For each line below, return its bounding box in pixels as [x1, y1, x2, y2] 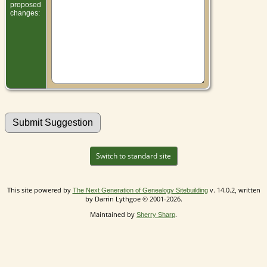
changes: [10, 8, 42, 17]
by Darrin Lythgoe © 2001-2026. [85, 194, 182, 203]
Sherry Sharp [136, 210, 175, 218]
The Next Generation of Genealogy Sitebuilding [72, 186, 208, 194]
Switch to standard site [94, 150, 173, 161]
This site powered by [7, 185, 73, 194]
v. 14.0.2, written [207, 185, 260, 194]
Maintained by [90, 209, 136, 219]
